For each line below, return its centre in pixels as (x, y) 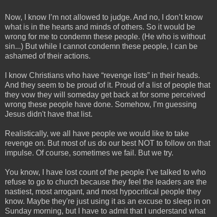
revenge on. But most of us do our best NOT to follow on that (108, 143)
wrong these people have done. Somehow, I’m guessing (101, 105)
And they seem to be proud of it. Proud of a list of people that (108, 85)
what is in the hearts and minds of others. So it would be (100, 27)
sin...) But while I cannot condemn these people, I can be (101, 46)
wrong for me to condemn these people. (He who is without (105, 37)
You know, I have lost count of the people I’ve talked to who (105, 172)
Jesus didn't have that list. (49, 114)
